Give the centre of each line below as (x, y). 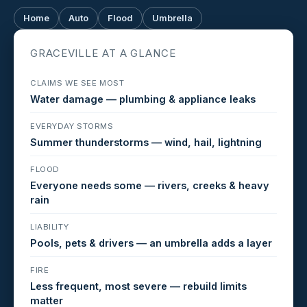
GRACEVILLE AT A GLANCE (103, 53)
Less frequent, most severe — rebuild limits (138, 286)
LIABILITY (50, 226)
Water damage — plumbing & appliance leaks (143, 99)
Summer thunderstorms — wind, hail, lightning (146, 142)
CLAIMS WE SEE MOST (77, 83)
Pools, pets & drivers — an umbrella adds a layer (151, 243)
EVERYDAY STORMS (72, 126)
